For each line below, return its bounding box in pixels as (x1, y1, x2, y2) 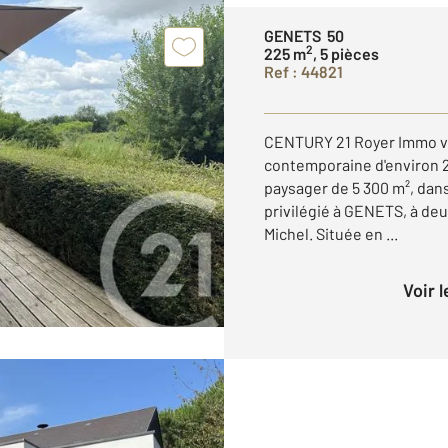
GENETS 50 (264, 26, 344, 45)
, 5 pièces (313, 44, 379, 63)
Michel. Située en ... (264, 224, 398, 243)
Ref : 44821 (264, 62, 343, 81)
